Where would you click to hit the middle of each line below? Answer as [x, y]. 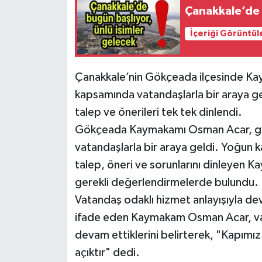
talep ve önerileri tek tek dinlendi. [158, 113]
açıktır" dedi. [107, 253]
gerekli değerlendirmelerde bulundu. [166, 183]
